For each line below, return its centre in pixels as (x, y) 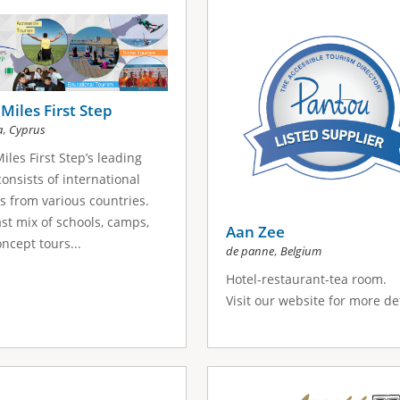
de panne (250, 251)
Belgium (300, 251)
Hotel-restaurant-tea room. (306, 279)
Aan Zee (255, 232)
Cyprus (27, 129)
